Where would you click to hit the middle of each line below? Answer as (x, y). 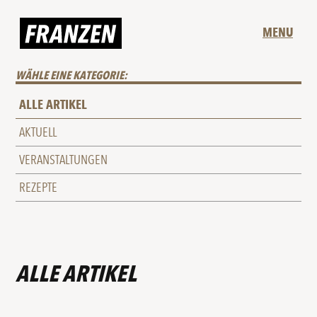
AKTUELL (38, 132)
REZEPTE (39, 188)
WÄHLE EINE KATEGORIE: (72, 75)
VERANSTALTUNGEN (64, 160)
